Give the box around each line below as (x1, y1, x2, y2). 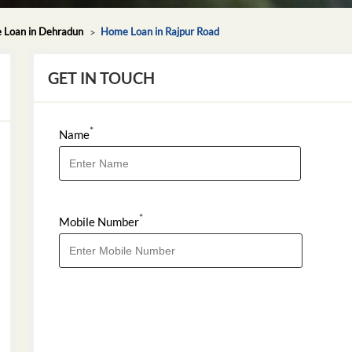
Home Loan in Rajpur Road (100, 24, 219, 38)
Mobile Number (59, 214, 140, 229)
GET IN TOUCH (48, 68, 156, 87)
